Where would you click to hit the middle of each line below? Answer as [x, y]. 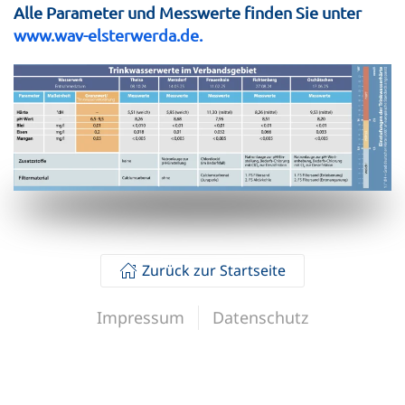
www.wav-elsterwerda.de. [108, 35]
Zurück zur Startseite [214, 270]
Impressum [141, 317]
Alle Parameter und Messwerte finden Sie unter [188, 13]
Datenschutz [260, 317]
